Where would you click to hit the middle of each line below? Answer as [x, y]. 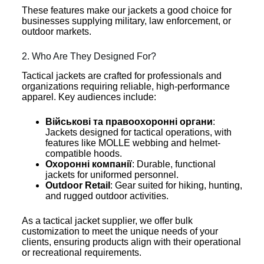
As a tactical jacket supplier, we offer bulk [107, 220]
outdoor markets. [56, 32]
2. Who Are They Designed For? [89, 57]
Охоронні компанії [88, 164]
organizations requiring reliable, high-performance [126, 86]
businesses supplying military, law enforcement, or [126, 21]
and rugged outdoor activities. [107, 196]
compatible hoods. [83, 153]
